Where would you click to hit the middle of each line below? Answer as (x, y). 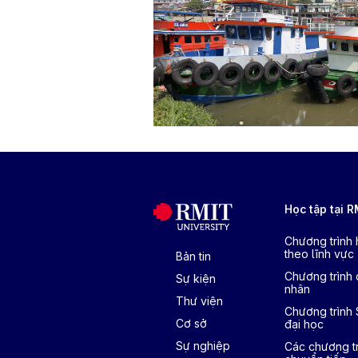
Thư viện (199, 301)
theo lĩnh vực (319, 254)
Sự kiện (196, 278)
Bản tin (193, 256)
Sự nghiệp (203, 346)
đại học (304, 324)
